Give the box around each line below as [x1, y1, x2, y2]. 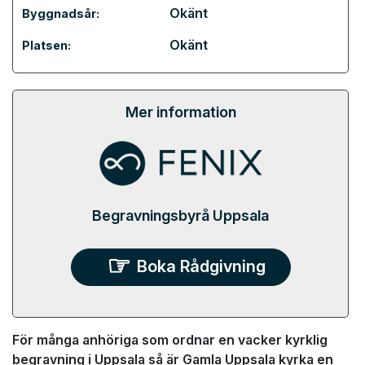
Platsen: [22, 38, 71, 52]
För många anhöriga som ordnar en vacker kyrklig [12, 332, 328, 348]
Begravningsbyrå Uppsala [92, 206, 269, 224]
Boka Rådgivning [136, 257, 266, 277]
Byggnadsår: [22, 7, 99, 20]
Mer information [125, 103, 236, 121]
